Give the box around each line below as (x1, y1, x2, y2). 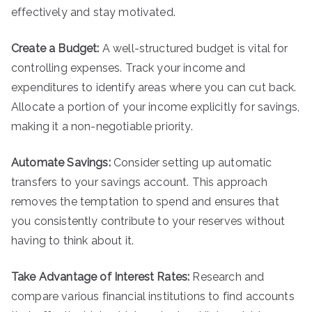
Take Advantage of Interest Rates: (11, 270, 190, 283)
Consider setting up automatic (110, 156, 272, 169)
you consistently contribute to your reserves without (11, 214, 286, 228)
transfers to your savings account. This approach (11, 175, 267, 189)
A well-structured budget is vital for (99, 42, 288, 55)
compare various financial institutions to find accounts (11, 290, 295, 303)
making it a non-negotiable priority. (11, 120, 193, 133)
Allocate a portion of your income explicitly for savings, (11, 100, 300, 114)
